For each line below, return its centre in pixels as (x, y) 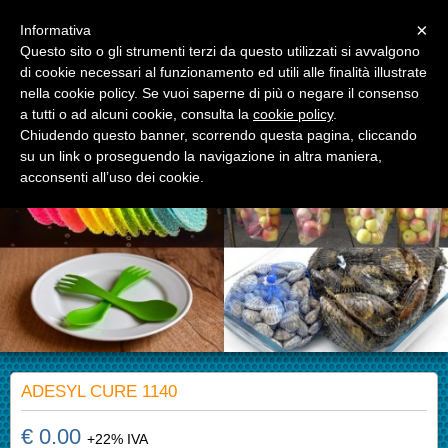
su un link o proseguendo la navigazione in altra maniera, (201, 156)
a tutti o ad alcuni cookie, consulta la (136, 114)
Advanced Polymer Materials (204, 104)
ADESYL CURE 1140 (99, 391)
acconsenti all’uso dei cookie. (112, 177)
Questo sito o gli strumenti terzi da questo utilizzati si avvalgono (220, 51)
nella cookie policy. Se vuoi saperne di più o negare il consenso (219, 93)
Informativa (55, 30)
